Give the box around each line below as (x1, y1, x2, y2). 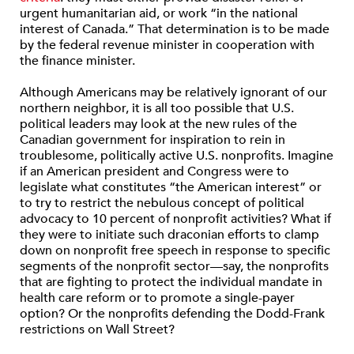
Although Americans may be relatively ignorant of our (20, 84, 327, 102)
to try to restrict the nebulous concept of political (20, 194, 304, 213)
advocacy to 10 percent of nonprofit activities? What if (20, 210, 331, 228)
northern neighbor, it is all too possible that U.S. (20, 100, 294, 118)
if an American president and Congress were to (20, 163, 289, 181)
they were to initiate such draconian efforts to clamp (20, 226, 319, 244)
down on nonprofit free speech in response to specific (20, 242, 330, 260)
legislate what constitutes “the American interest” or (20, 179, 322, 197)
